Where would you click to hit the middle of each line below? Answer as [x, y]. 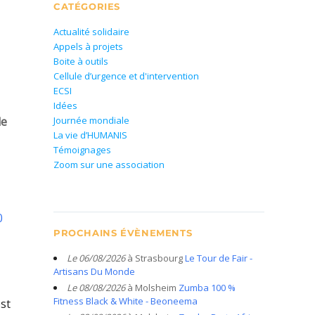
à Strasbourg [154, 258]
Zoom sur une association [109, 165]
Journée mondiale [91, 121]
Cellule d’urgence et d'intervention [126, 76]
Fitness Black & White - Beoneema [126, 301]
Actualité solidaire [91, 32]
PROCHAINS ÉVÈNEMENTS [123, 233]
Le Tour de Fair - [219, 258]
